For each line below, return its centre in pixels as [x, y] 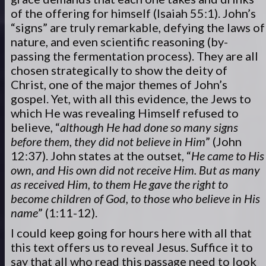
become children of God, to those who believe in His [135, 198]
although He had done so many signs [149, 127]
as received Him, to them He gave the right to [119, 184]
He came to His [228, 156]
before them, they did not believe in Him [108, 141]
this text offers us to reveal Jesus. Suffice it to [132, 247]
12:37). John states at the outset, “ [101, 156]
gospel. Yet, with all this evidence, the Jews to [131, 99]
